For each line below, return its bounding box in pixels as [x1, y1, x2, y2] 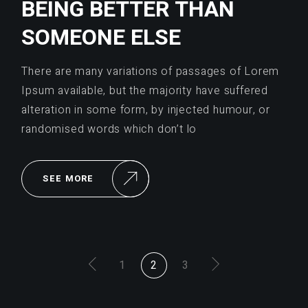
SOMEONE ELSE [21, 21, 181, 54]
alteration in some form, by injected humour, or [21, 101, 270, 118]
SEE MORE [43, 171, 94, 185]
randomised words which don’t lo [21, 120, 197, 137]
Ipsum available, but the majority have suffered [21, 82, 268, 99]
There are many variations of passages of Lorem [21, 63, 280, 80]
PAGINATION [21, 267, 148, 300]
